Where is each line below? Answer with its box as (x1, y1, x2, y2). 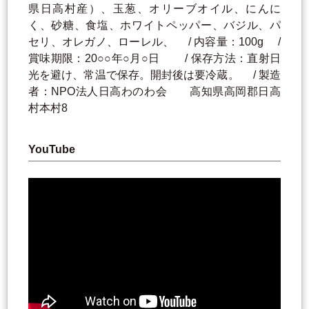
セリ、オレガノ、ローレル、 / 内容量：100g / (28, 36, 281, 48)
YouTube (28, 143, 75, 156)
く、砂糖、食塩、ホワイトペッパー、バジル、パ (28, 19, 281, 32)
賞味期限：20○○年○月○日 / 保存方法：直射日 (28, 52, 281, 65)
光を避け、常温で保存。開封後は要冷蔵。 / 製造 (28, 69, 281, 81)
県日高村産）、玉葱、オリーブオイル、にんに (28, 3, 281, 15)
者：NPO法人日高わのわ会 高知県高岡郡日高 (28, 86, 281, 98)
